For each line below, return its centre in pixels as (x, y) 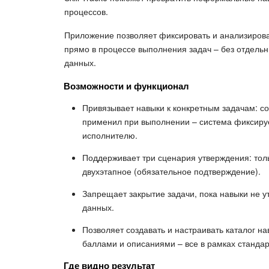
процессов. (86, 12)
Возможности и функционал (126, 86)
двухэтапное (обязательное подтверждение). (171, 171)
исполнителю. (110, 135)
